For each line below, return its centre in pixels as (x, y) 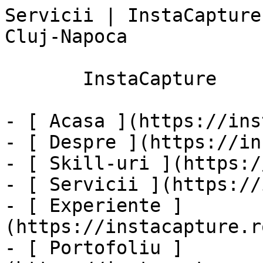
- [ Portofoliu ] (94, 248)
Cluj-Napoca (66, 36)
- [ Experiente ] (94, 205)
